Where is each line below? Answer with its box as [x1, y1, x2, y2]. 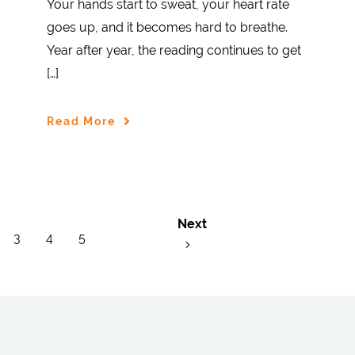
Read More [47, 114, 116, 128]
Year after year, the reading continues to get [47, 43, 301, 59]
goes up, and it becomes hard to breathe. [47, 20, 288, 36]
